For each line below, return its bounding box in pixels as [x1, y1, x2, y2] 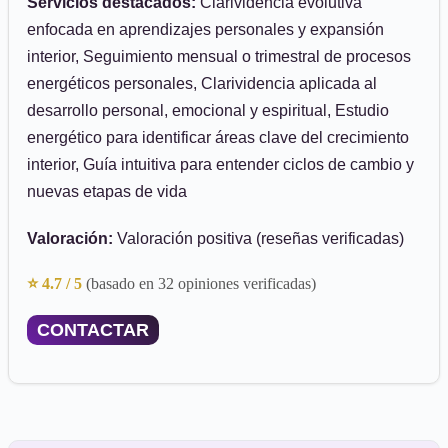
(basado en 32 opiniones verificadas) [86, 275, 316, 292]
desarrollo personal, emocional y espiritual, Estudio [27, 102, 389, 119]
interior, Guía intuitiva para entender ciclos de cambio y [27, 156, 414, 173]
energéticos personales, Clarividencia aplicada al [27, 75, 377, 92]
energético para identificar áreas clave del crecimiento [27, 129, 409, 146]
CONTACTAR [37, 320, 149, 340]
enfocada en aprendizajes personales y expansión [27, 21, 384, 38]
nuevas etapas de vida [27, 183, 187, 200]
